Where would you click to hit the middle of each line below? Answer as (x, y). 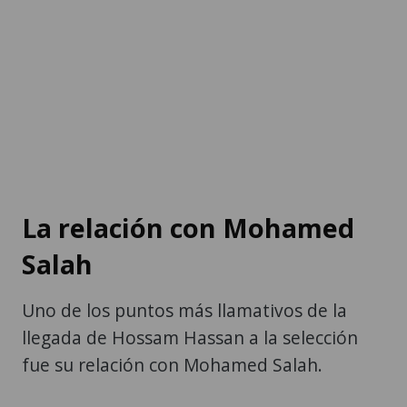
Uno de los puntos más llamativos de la (184, 310)
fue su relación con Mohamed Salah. (172, 364)
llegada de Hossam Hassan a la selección (190, 337)
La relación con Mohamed (188, 227)
